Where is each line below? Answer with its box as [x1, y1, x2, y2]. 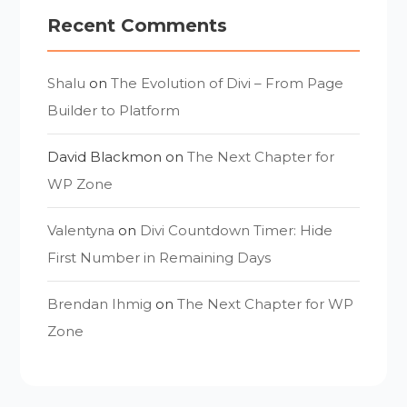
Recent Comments [47, 14, 228, 36]
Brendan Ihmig [47, 294, 153, 313]
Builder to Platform [47, 101, 181, 119]
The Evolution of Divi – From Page [111, 74, 344, 92]
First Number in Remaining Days [47, 248, 272, 266]
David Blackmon [47, 147, 163, 165]
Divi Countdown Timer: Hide [140, 221, 333, 239]
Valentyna [47, 221, 115, 239]
